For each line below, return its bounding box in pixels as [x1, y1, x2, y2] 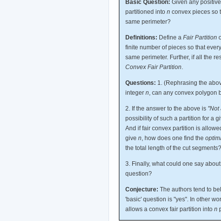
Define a [157, 34, 183, 41]
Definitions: [125, 34, 157, 41]
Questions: [125, 79, 156, 86]
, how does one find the [142, 134, 205, 142]
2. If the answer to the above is [125, 105, 208, 112]
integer [125, 89, 146, 96]
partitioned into [125, 8, 167, 15]
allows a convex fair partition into [125, 205, 214, 213]
